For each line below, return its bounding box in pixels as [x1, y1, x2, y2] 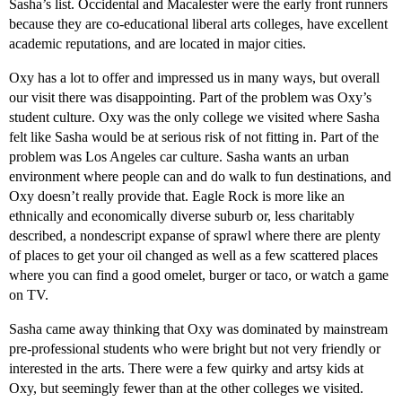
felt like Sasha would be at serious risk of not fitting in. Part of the [9, 129, 379, 145]
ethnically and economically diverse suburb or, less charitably [9, 208, 354, 224]
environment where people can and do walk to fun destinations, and [9, 169, 391, 185]
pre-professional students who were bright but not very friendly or [9, 341, 380, 357]
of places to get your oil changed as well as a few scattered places [9, 248, 378, 264]
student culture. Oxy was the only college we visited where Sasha [9, 109, 380, 126]
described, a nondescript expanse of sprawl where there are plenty [9, 228, 380, 244]
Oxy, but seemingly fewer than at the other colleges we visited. [9, 380, 363, 397]
